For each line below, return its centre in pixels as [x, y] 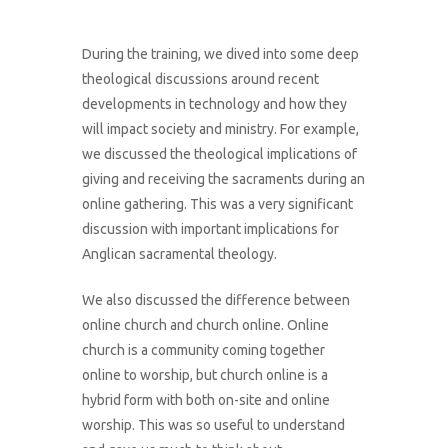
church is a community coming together [204, 350]
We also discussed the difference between [216, 300]
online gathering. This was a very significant [218, 204]
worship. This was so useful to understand [214, 425]
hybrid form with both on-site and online [206, 400]
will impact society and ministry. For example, [221, 129]
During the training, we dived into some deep [221, 54]
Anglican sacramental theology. [180, 254]
